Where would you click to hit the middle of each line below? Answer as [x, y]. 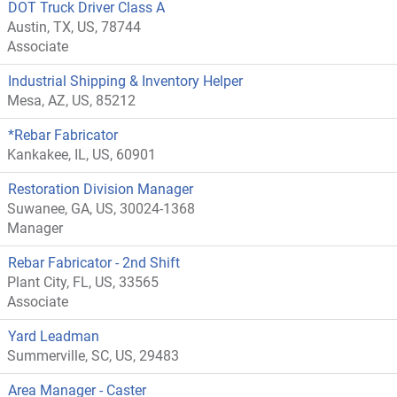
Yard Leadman [54, 336]
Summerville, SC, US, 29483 [93, 356]
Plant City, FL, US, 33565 [83, 282]
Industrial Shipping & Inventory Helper [125, 81]
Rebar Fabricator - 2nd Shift [94, 263]
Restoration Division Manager [101, 189]
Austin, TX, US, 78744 [74, 27]
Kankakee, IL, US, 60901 [82, 155]
